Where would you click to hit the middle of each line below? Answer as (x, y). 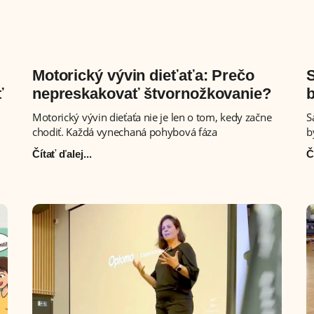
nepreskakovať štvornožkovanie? (151, 94)
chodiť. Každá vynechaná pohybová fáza (124, 132)
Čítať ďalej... (62, 154)
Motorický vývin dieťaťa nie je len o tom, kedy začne (152, 117)
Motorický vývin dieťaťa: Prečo (143, 76)
